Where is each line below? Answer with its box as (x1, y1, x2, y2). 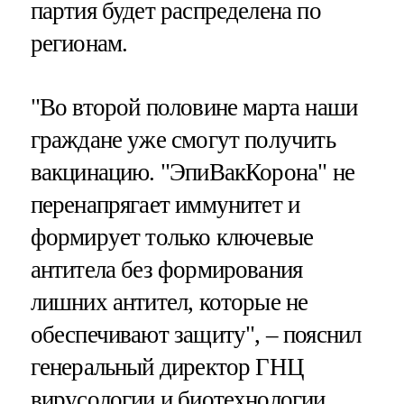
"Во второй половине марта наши (30, 93, 358, 121)
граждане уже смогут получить (30, 125, 335, 153)
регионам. (30, 29, 128, 57)
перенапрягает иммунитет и (30, 190, 300, 218)
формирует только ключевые (30, 223, 314, 251)
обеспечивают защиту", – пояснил (30, 320, 362, 348)
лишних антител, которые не (30, 288, 308, 316)
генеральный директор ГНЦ (30, 353, 305, 381)
